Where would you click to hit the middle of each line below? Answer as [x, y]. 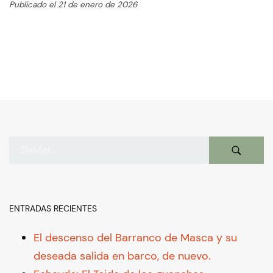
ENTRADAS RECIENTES [53, 208]
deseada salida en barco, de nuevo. [122, 256]
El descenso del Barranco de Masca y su [135, 237]
